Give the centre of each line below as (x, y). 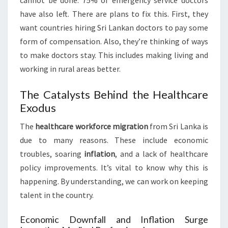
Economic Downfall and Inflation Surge (114, 219)
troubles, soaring (52, 154)
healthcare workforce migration (92, 126)
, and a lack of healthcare (162, 154)
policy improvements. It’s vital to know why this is (114, 167)
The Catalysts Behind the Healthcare (114, 94)
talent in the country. (57, 195)
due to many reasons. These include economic (114, 140)
